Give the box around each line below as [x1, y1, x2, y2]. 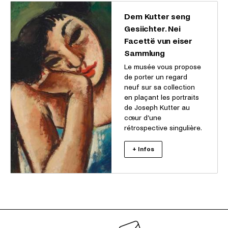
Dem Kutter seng [124, 12, 190, 21]
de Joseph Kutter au [124, 104, 190, 111]
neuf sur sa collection [124, 83, 195, 91]
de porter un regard [124, 73, 188, 81]
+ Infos [132, 146, 155, 153]
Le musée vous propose [124, 63, 202, 71]
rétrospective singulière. [124, 124, 203, 132]
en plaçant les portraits [124, 94, 199, 101]
